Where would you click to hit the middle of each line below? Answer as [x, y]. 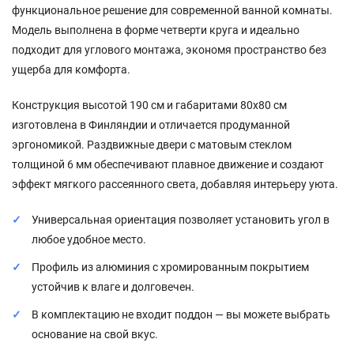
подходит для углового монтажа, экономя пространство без [169, 49]
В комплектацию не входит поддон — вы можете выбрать [181, 314]
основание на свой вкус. [95, 334]
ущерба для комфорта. [71, 69]
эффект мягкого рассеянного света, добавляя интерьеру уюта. [175, 184]
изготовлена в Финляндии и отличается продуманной [151, 124]
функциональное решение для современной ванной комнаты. [172, 10]
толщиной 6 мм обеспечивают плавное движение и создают [168, 164]
